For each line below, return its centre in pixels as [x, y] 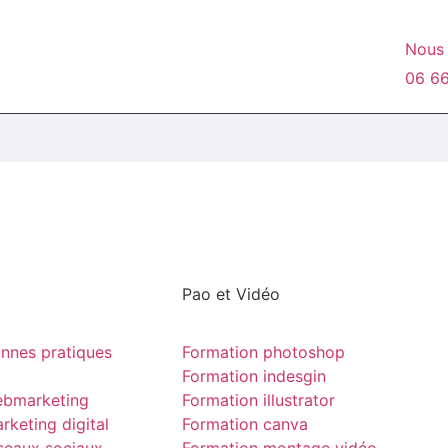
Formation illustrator [258, 400]
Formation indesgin [254, 376]
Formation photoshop [263, 352]
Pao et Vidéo [231, 294]
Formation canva [245, 424]
